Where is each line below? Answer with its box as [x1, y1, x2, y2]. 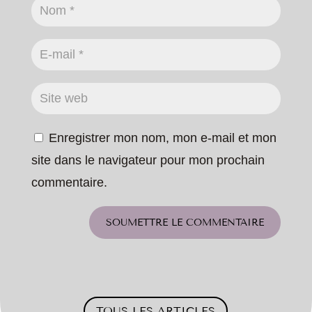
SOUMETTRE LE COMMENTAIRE [106, 217, 265, 229]
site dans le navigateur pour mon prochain [31, 153, 265, 168]
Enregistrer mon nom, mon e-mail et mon [48, 131, 276, 146]
